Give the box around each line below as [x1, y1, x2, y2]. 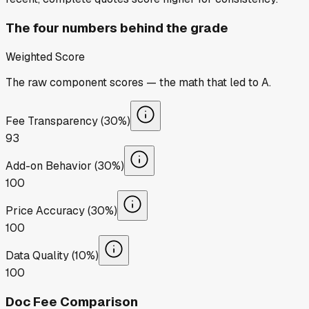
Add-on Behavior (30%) [6, 158, 124, 173]
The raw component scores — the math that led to [6, 74, 261, 90]
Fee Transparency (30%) [6, 113, 130, 128]
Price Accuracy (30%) [6, 203, 117, 218]
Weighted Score [6, 49, 85, 64]
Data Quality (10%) [6, 248, 99, 263]
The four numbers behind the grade [6, 19, 228, 37]
